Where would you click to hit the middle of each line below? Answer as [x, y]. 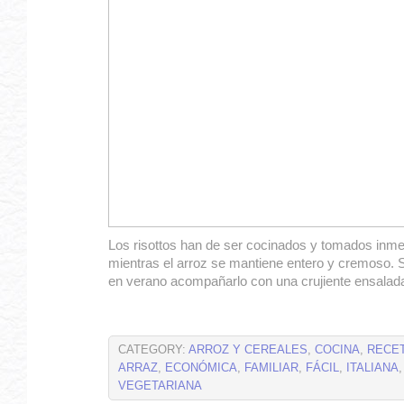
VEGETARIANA [160, 386]
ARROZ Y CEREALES [248, 350]
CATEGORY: [153, 350]
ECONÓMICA [201, 368]
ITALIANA [372, 368]
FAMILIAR [271, 368]
